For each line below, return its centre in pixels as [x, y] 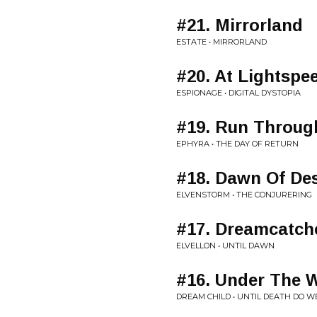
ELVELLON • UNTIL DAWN [225, 246]
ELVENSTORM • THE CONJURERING [244, 195]
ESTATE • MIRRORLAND [221, 42]
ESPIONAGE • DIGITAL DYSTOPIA [238, 93]
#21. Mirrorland [240, 25]
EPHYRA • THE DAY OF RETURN [237, 144]
